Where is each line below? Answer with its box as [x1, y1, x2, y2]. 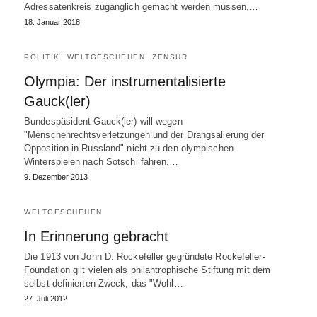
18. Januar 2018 [24, 18, 80, 26]
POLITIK [24, 53, 60, 61]
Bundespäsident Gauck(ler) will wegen [24, 116, 183, 127]
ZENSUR [152, 53, 188, 61]
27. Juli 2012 [24, 294, 67, 303]
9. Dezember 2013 [24, 173, 88, 181]
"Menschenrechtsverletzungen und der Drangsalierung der [24, 129, 265, 140]
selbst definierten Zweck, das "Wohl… [24, 278, 183, 289]
